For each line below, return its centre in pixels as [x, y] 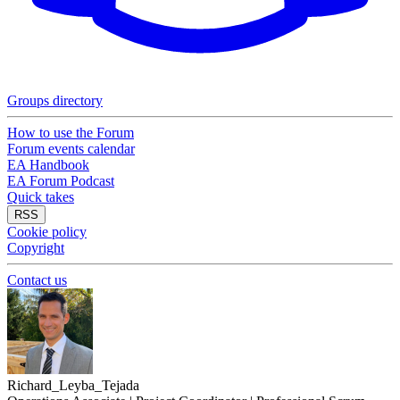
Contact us [37, 280]
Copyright [36, 248]
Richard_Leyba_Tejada [73, 385]
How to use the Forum [71, 133]
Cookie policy [47, 232]
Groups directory [55, 100]
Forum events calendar [71, 149]
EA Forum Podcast [61, 181]
